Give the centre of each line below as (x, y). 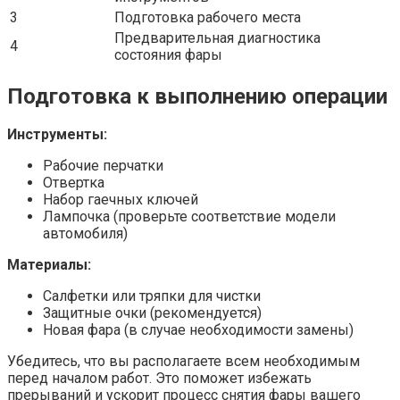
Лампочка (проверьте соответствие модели (189, 217)
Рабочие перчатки (103, 166)
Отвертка (74, 183)
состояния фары (168, 54)
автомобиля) (85, 234)
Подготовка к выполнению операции (197, 96)
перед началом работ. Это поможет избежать (159, 379)
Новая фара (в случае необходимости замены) (198, 330)
